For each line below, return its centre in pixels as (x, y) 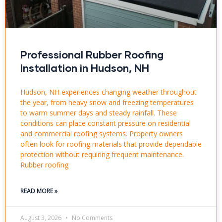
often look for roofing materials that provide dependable (111, 144)
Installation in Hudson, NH (85, 68)
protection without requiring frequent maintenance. (102, 155)
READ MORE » (39, 191)
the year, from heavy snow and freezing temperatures (107, 103)
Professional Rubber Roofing (92, 55)
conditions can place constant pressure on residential (106, 123)
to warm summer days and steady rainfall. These (99, 113)
